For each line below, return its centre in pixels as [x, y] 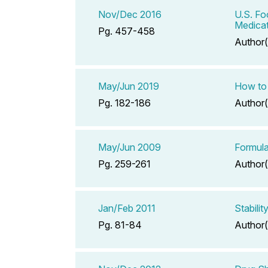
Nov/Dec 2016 [130, 14]
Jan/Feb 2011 [127, 208]
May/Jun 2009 [130, 147]
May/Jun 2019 [129, 86]
